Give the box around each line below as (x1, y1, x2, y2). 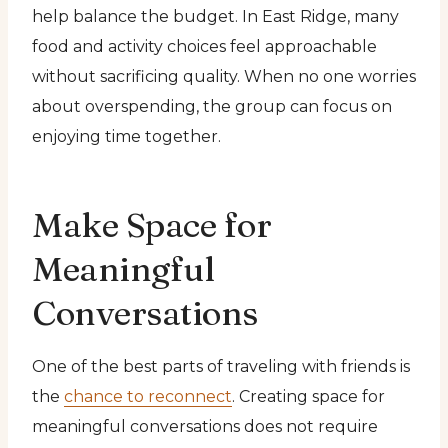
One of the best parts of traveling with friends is (32, 356, 410, 376)
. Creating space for (232, 386, 385, 406)
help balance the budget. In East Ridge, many (32, 6, 399, 26)
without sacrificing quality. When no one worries (32, 66, 416, 86)
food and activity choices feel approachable (32, 36, 377, 56)
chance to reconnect (64, 386, 232, 406)
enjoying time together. (32, 126, 221, 146)
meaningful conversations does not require (32, 416, 378, 436)
